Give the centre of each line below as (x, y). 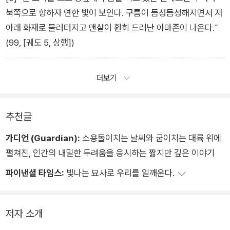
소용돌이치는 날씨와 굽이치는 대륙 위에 (151, 138)
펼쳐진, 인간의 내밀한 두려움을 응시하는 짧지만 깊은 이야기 (110, 153)
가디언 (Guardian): (43, 138)
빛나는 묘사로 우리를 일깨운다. (120, 173)
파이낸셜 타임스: (35, 173)
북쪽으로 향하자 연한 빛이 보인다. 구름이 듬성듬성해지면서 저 (114, 12)
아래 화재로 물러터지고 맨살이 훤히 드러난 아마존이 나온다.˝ (112, 27)
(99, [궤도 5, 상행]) (40, 42)
